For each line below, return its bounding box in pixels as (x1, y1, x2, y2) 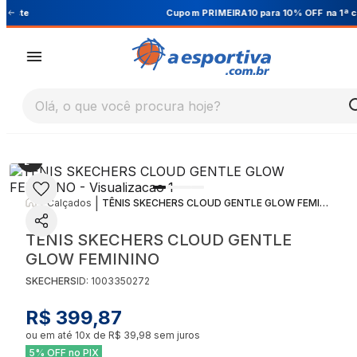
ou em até (25, 329, 75, 341)
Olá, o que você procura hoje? (35, 98, 221, 115)
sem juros (151, 329, 200, 341)
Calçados (47, 197, 92, 209)
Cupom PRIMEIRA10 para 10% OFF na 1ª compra (95, 6, 316, 18)
